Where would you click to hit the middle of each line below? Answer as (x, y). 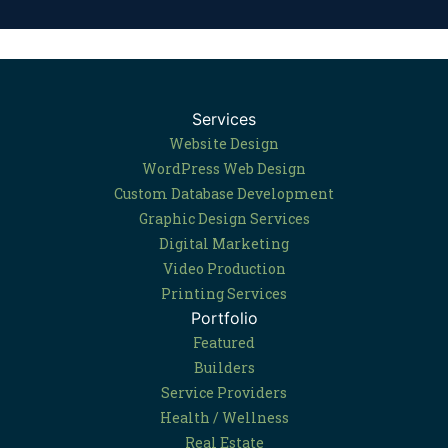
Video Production (224, 269)
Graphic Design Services (224, 219)
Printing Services (224, 294)
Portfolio (224, 318)
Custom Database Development (224, 194)
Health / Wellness (224, 418)
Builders (224, 368)
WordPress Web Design (224, 169)
